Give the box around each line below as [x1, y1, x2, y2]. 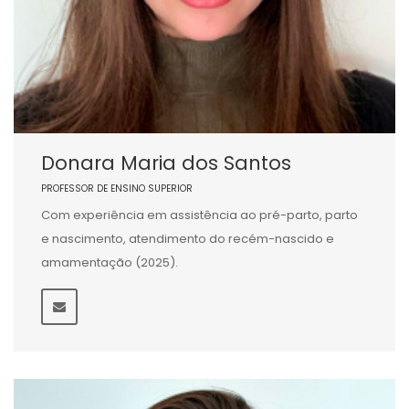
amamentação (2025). [41, 254, 178, 271]
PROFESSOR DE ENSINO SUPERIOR [41, 182, 193, 195]
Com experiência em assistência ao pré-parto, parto [41, 206, 358, 224]
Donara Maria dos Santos [41, 150, 291, 176]
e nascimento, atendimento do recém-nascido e [41, 230, 334, 247]
